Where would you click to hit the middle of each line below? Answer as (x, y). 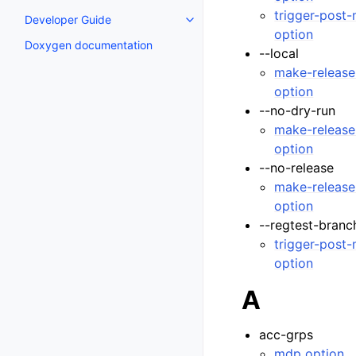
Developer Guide (68, 19)
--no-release (297, 168)
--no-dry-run (298, 110)
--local (279, 53)
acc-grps (286, 335)
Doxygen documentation (89, 44)
